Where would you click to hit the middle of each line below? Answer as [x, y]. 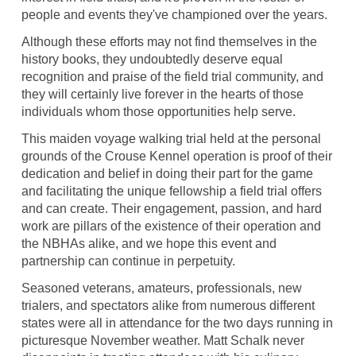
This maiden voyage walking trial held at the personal [171, 139]
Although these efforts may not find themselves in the [169, 42]
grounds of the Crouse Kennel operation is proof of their [176, 157]
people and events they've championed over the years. [174, 15]
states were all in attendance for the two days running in [177, 323]
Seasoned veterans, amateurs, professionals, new [161, 288]
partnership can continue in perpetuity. [128, 261]
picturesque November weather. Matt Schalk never [163, 341]
